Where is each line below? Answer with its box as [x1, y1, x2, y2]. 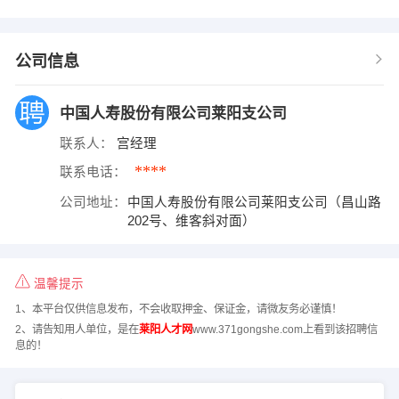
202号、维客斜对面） [127, 213, 260, 228]
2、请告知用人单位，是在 [14, 322, 139, 336]
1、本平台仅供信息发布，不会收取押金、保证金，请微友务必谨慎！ [14, 303, 342, 316]
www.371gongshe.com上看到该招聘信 [191, 322, 378, 336]
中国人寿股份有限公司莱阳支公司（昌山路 [127, 194, 382, 209]
